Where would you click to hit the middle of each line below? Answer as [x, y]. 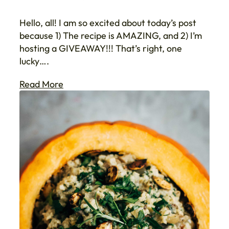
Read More [41, 84]
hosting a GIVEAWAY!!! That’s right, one [101, 49]
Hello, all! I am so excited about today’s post [108, 23]
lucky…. [34, 61]
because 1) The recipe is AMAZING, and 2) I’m [111, 36]
